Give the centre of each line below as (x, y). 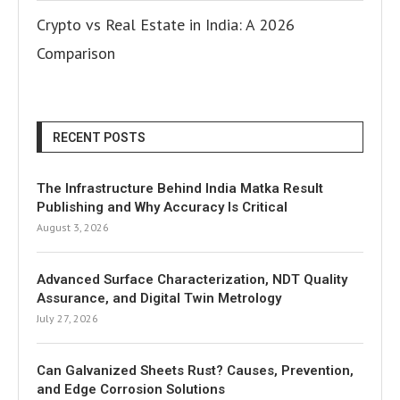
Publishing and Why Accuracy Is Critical (162, 207)
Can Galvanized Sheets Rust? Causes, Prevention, (195, 371)
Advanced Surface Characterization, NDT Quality (192, 279)
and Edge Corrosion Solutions (131, 389)
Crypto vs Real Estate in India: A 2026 (166, 25)
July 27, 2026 (67, 318)
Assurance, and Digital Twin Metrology (159, 298)
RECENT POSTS (99, 137)
